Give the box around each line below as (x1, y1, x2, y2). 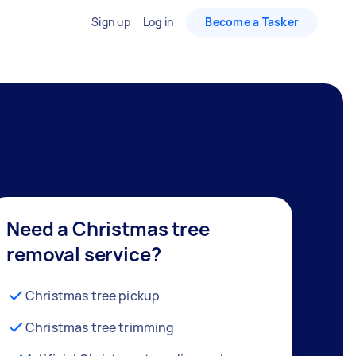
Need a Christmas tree (6, 215, 210, 242)
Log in (142, 14, 174, 29)
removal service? (6, 240, 161, 267)
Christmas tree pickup (25, 286, 161, 304)
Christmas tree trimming (25, 318, 175, 336)
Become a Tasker (205, 14, 299, 29)
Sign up (91, 14, 130, 29)
